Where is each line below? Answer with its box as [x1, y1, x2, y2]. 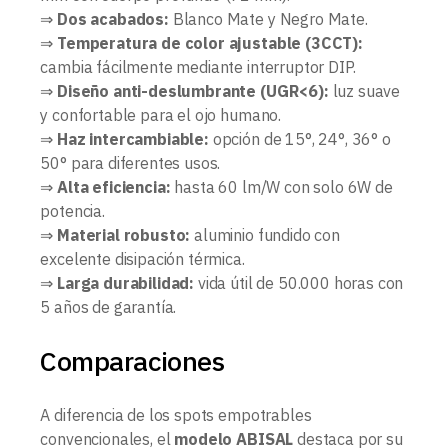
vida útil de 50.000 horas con [194, 273, 404, 294]
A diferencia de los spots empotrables [40, 405, 312, 426]
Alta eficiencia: [57, 177, 171, 198]
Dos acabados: [57, 9, 169, 30]
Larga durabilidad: [57, 273, 195, 294]
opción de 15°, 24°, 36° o [208, 129, 391, 150]
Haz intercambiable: [57, 129, 209, 150]
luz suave [328, 81, 401, 102]
